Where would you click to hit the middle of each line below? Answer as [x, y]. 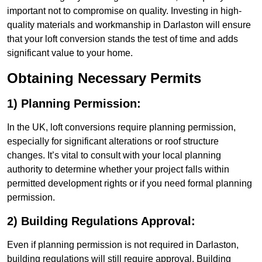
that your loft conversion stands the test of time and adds [123, 39]
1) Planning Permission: [74, 104]
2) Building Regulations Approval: [101, 221]
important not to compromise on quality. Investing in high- [124, 11]
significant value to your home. [70, 53]
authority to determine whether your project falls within [118, 170]
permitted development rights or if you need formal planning [130, 184]
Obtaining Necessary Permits [104, 78]
